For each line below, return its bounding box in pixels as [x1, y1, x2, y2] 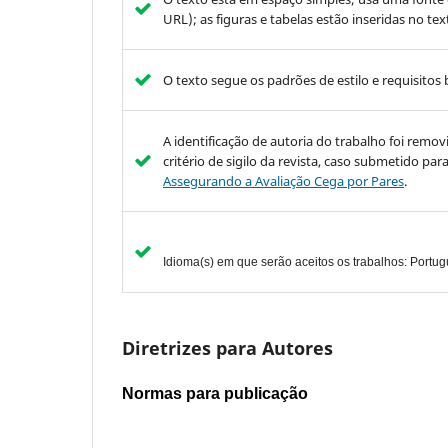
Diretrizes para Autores [122, 336, 333, 361]
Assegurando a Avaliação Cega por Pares [162, 172, 404, 191]
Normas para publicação [122, 385, 308, 403]
